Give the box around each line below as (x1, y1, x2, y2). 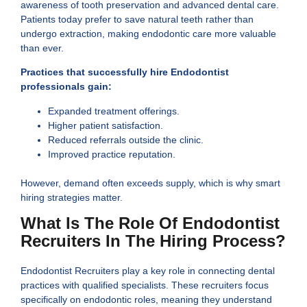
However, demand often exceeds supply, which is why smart (21, 177, 280, 188)
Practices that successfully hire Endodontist (21, 66, 229, 78)
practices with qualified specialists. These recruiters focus (21, 279, 269, 291)
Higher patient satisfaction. (48, 119, 163, 131)
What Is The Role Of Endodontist (21, 213, 280, 232)
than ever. (21, 42, 64, 53)
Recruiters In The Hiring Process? (21, 231, 286, 250)
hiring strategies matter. (21, 191, 123, 203)
